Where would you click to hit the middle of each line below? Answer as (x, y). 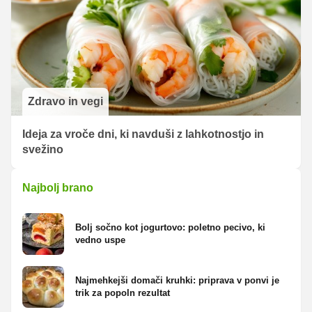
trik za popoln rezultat (123, 293)
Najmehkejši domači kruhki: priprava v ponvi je (177, 281)
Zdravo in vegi (65, 102)
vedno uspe (100, 240)
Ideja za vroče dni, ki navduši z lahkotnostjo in (143, 134)
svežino (43, 150)
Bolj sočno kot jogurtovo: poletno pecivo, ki (170, 228)
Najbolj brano (58, 188)
